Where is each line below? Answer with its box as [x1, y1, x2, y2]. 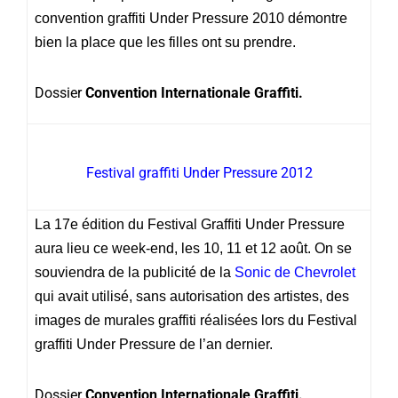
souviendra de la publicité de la [35, 264, 235, 280]
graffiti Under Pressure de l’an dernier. [35, 336, 273, 352]
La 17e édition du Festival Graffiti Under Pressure [35, 216, 345, 232]
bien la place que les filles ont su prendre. [35, 34, 296, 50]
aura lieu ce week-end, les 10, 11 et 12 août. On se [35, 240, 352, 256]
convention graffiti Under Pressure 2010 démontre [35, 10, 347, 26]
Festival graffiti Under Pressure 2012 [85, 163, 313, 181]
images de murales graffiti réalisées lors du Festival [35, 312, 357, 328]
